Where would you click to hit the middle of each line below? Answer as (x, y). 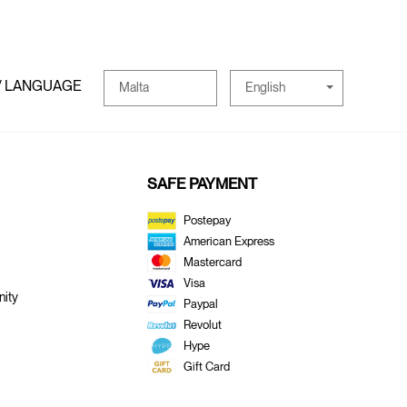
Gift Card (207, 366)
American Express (229, 241)
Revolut (203, 324)
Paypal (201, 303)
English (266, 87)
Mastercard (213, 262)
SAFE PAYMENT (202, 183)
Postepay (207, 220)
